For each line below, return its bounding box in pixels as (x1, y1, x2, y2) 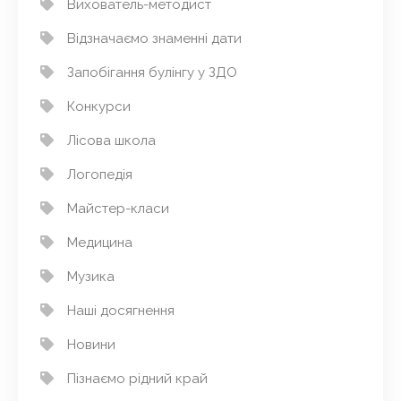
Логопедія (67, 166, 132, 183)
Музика (67, 268, 115, 285)
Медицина (67, 234, 132, 251)
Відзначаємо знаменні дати (67, 30, 242, 47)
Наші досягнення (67, 302, 175, 319)
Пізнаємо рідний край (67, 370, 208, 387)
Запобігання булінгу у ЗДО (67, 64, 237, 81)
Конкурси (67, 98, 131, 115)
